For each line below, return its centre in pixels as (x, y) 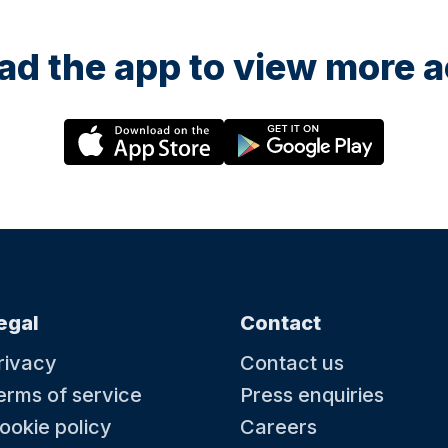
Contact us (292, 363)
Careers (278, 427)
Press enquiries (312, 395)
